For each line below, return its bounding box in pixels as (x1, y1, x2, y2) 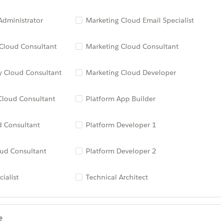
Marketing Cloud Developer (85, 68, 176, 77)
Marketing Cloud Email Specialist (85, 16, 194, 25)
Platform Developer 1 (85, 120, 156, 130)
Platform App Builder (85, 94, 155, 104)
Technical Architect (85, 173, 152, 182)
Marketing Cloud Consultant (85, 42, 179, 51)
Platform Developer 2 (85, 147, 156, 156)
